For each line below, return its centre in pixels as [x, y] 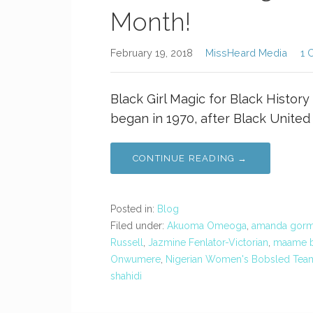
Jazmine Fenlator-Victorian [208, 242]
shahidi [126, 276]
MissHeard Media [247, 53]
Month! [151, 22]
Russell [127, 242]
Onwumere [136, 259]
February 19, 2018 [152, 53]
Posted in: [134, 209]
